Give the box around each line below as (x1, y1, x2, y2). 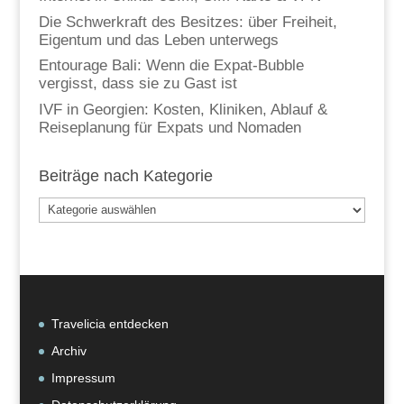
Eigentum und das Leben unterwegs (38, 31, 279, 49)
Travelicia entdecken (50, 317, 169, 332)
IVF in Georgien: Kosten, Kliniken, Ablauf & (38, 100, 327, 118)
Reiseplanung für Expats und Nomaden (38, 118, 301, 136)
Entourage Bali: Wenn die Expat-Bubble (38, 57, 304, 75)
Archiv (50, 344, 87, 359)
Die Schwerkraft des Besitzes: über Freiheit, (38, 13, 337, 31)
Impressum (50, 371, 115, 386)
